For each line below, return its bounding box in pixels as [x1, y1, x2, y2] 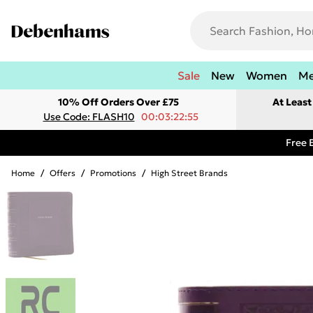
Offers [50, 168, 75, 178]
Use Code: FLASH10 [43, 110, 135, 123]
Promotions [90, 168, 136, 178]
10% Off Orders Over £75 [57, 96, 179, 108]
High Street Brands [151, 168, 228, 178]
